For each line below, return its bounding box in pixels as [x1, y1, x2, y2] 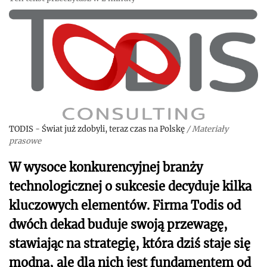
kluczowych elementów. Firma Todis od [9, 197, 241, 213]
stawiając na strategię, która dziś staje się [9, 235, 250, 251]
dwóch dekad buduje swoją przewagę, [9, 216, 228, 232]
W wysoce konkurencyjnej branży [9, 159, 203, 175]
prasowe [9, 135, 41, 146]
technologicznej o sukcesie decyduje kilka [9, 178, 252, 194]
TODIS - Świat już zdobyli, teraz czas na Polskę [9, 123, 185, 134]
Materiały [192, 123, 228, 134]
